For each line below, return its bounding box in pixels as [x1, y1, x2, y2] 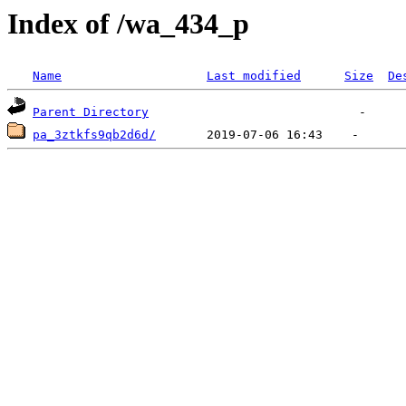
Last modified [207, 69, 301, 83]
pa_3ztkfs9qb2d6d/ [33, 128, 156, 142]
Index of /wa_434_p [7, 7, 249, 40]
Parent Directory [33, 105, 149, 120]
